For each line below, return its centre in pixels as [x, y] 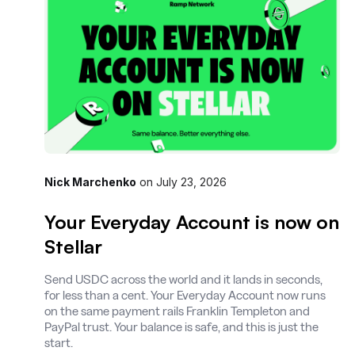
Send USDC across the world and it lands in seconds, [183, 279]
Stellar [73, 246]
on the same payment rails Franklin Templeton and [177, 311]
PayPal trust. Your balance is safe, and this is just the [181, 326]
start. [59, 342]
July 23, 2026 [191, 181]
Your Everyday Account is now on [192, 221]
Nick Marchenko [90, 181]
